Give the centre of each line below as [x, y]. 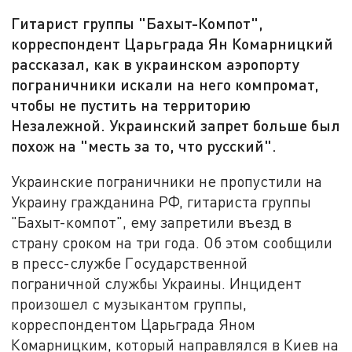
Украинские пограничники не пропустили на [167, 181]
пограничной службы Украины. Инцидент [157, 283]
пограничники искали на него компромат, [165, 84]
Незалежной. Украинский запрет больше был [176, 125]
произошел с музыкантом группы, [129, 303]
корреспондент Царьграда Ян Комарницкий [172, 44]
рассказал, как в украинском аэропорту [156, 64]
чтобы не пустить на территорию [131, 105]
